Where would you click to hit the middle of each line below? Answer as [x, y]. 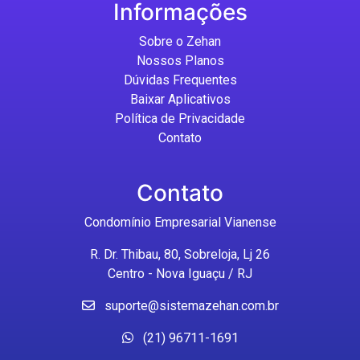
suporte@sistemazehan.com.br [191, 306]
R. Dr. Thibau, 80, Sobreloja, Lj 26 [180, 255]
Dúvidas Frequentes [180, 80]
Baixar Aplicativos [180, 100]
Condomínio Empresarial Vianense [180, 223]
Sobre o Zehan [180, 42]
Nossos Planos [180, 61]
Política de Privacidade [180, 119]
